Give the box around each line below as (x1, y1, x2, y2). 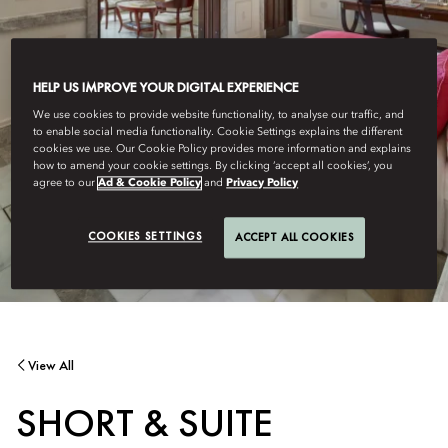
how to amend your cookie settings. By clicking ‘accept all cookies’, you (33, 160, 393, 173)
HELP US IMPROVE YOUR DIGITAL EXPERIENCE (33, 78, 300, 97)
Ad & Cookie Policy (98, 177, 202, 190)
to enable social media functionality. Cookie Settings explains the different (33, 126, 403, 139)
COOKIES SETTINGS (88, 229, 203, 244)
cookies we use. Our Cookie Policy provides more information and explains (33, 143, 412, 156)
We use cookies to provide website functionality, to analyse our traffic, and (33, 109, 405, 122)
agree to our (33, 177, 99, 190)
